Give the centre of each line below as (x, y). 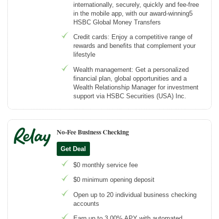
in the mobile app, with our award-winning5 (133, 14)
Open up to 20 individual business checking (135, 195)
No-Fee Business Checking (93, 132)
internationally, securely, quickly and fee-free (136, 5)
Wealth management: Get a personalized (131, 69)
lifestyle (84, 55)
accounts (86, 203)
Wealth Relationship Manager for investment (136, 87)
